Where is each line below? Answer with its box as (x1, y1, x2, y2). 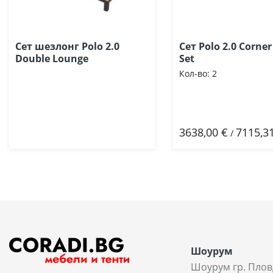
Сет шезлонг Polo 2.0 (15, 40, 119, 53)
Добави (198, 126, 243, 140)
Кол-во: (179, 68, 210, 79)
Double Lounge (15, 52, 88, 65)
